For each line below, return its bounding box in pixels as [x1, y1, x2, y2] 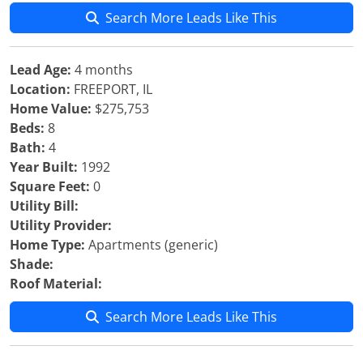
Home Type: [10, 236, 85, 254]
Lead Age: [10, 61, 71, 79]
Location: [10, 80, 70, 98]
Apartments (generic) [85, 236, 218, 254]
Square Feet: [10, 177, 90, 195]
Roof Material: [10, 275, 102, 293]
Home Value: [10, 100, 92, 117]
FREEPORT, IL [70, 80, 152, 98]
